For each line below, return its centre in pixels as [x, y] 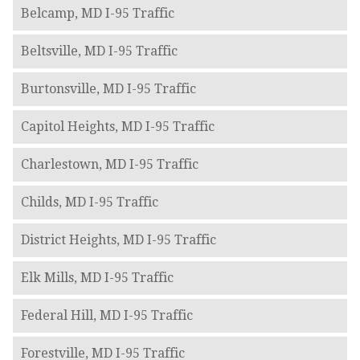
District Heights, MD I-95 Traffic [118, 240]
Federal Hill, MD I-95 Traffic [106, 316]
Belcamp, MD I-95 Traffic [97, 14]
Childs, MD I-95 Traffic [89, 202]
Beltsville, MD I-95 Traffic [99, 51]
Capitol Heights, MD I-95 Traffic [117, 127]
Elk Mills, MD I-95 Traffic [97, 278]
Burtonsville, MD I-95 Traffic [108, 89]
